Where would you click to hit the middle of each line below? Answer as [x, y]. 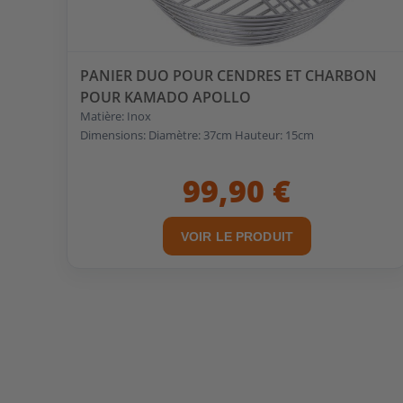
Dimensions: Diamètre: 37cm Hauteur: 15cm [197, 134]
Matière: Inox [116, 116]
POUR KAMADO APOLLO [166, 97]
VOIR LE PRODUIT [237, 236]
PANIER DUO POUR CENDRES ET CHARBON [229, 75]
